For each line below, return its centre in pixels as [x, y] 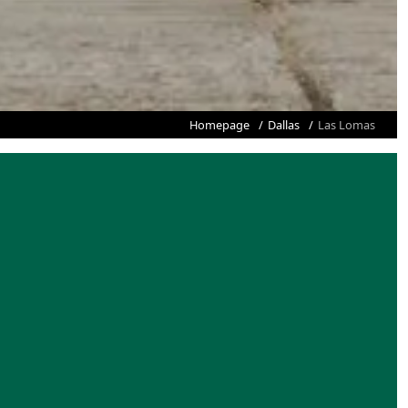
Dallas [284, 124]
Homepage [219, 124]
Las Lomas [347, 124]
